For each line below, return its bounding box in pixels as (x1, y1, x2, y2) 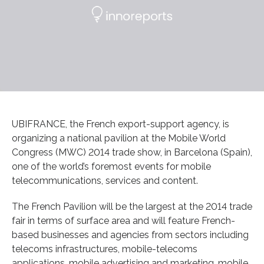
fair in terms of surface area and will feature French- (12, 214, 235, 226)
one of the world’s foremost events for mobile (12, 160, 211, 172)
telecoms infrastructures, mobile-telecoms (12, 243, 197, 255)
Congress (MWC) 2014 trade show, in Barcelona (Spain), (12, 146, 252, 158)
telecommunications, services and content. (12, 174, 198, 186)
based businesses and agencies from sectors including (12, 229, 249, 240)
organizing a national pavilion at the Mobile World (12, 132, 226, 144)
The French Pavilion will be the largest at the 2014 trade (12, 200, 252, 212)
